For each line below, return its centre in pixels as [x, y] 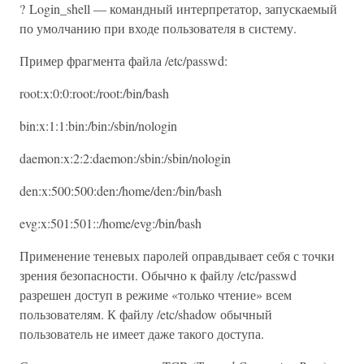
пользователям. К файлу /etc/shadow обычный [146, 314]
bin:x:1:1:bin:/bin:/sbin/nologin [98, 126]
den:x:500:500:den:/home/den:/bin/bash [121, 191]
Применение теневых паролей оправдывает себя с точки [177, 256]
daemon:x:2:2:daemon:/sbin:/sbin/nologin [125, 158]
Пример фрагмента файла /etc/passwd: [123, 61]
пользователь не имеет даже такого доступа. [142, 334]
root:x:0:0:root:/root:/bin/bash [94, 93]
